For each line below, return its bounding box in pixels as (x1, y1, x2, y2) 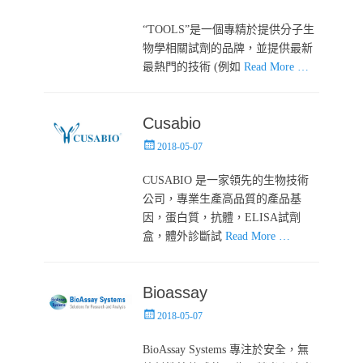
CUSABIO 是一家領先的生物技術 (143, 173, 310, 186)
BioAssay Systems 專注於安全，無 (143, 343, 310, 356)
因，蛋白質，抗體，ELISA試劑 (143, 211, 301, 224)
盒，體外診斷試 (143, 229, 226, 242)
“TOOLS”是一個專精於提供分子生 (143, 23, 315, 36)
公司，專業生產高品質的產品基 (143, 192, 302, 205)
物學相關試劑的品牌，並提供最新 (143, 41, 314, 54)
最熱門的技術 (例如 (143, 60, 245, 73)
